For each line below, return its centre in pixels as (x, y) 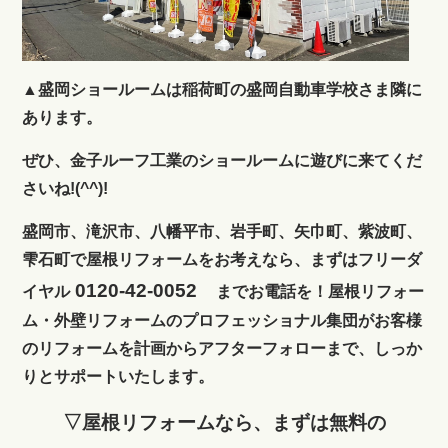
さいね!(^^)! (65, 188)
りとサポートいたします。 (118, 376)
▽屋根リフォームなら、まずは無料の (224, 422)
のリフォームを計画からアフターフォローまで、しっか (222, 348)
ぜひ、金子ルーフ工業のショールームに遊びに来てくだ (222, 160)
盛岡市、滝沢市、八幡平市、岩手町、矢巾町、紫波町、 (222, 231)
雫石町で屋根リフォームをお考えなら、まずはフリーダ (222, 259)
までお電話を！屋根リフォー (320, 291)
